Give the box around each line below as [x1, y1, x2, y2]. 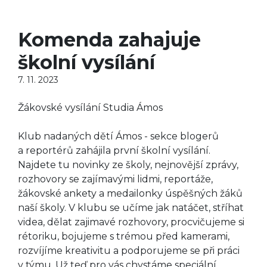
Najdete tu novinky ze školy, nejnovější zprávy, [18, 159, 238, 171]
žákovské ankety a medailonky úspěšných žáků [18, 188, 243, 200]
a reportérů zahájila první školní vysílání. [18, 145, 210, 157]
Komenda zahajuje [18, 28, 201, 52]
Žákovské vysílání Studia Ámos [18, 102, 163, 114]
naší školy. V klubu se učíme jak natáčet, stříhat [18, 202, 244, 214]
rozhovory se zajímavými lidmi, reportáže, [18, 173, 213, 185]
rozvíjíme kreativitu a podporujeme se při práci [18, 245, 240, 257]
